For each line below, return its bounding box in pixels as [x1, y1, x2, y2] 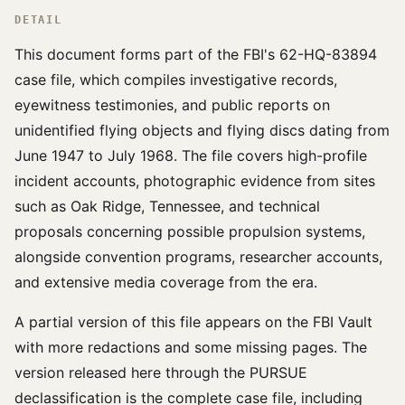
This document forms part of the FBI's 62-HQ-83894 [14, 45, 377, 63]
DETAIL [14, 14, 62, 26]
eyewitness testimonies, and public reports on [14, 96, 330, 114]
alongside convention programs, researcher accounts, [14, 248, 382, 266]
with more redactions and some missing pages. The [14, 338, 367, 356]
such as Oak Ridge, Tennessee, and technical [14, 197, 320, 215]
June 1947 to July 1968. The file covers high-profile [14, 146, 367, 165]
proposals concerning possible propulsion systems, [14, 222, 365, 240]
